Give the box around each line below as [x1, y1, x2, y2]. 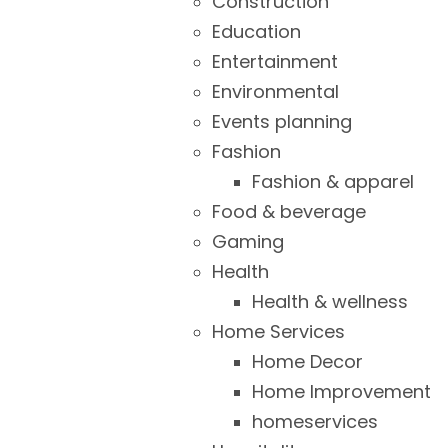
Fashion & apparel [252, 169, 414, 194]
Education [212, 19, 301, 44]
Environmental [212, 79, 339, 104]
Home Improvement [252, 379, 431, 404]
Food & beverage [212, 199, 366, 224]
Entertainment [212, 49, 338, 74]
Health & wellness [252, 289, 408, 314]
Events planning [212, 109, 352, 134]
